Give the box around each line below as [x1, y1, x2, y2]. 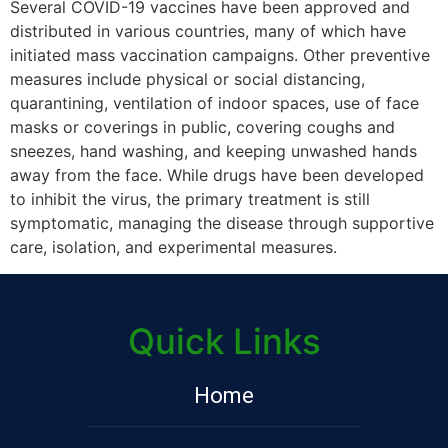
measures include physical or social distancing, [10, 69, 365, 90]
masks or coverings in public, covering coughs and [10, 117, 395, 138]
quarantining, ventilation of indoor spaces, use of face [10, 93, 419, 114]
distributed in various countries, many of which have [10, 21, 406, 42]
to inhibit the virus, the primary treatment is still [10, 189, 370, 210]
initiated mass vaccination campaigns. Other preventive [10, 45, 430, 66]
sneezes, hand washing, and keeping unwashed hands [10, 141, 417, 162]
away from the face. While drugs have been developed [10, 165, 424, 186]
